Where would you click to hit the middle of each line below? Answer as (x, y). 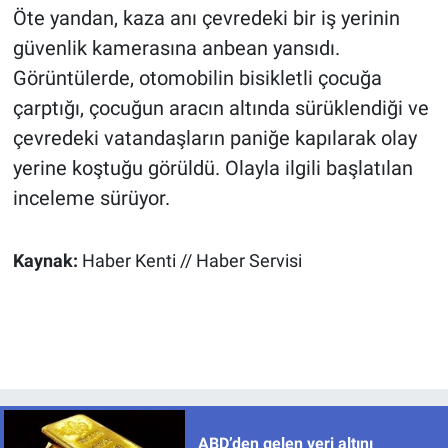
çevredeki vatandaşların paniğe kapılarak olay (214, 138)
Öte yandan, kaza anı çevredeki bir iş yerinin (206, 18)
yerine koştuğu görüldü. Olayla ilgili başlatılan (212, 168)
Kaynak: (47, 261)
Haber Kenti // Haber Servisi (191, 261)
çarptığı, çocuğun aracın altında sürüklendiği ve (220, 108)
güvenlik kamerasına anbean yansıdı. (176, 48)
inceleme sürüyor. (91, 198)
